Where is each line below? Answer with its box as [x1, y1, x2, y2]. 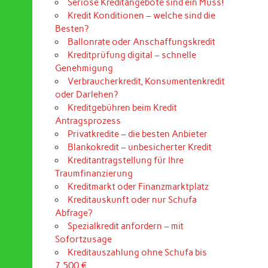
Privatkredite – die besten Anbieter [67, 129, 208, 140]
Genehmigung [54, 63, 113, 74]
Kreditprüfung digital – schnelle [67, 50, 196, 61]
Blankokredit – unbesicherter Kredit [67, 142, 212, 153]
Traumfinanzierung [54, 168, 133, 179]
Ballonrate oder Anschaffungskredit [67, 36, 215, 48]
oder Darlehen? [54, 89, 118, 100]
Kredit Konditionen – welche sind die [67, 10, 215, 22]
